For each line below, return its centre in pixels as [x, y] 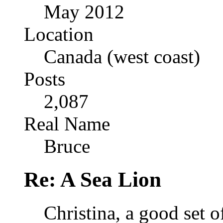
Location [59, 34]
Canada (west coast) [122, 56]
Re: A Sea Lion [93, 179]
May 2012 [84, 12]
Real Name [67, 124]
